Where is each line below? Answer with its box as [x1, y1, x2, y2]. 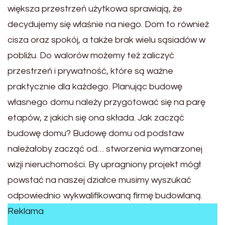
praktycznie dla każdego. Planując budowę [8, 81, 182, 91]
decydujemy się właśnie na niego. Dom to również [8, 19, 209, 29]
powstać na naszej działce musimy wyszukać [8, 175, 191, 185]
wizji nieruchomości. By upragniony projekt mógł [8, 159, 201, 169]
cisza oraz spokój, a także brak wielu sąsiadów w [8, 35, 205, 45]
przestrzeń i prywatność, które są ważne [8, 66, 173, 76]
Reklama [8, 206, 44, 216]
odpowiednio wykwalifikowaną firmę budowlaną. [8, 190, 202, 200]
